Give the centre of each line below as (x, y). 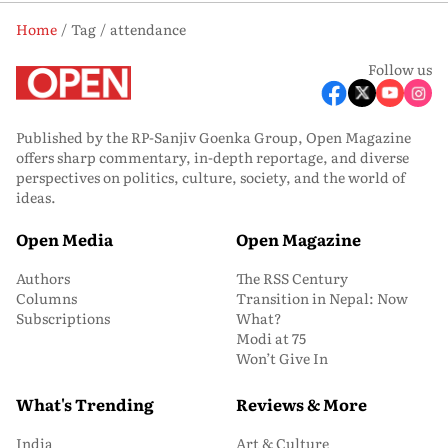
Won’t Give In (282, 358)
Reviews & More (301, 404)
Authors (43, 278)
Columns (46, 298)
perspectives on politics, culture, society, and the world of (210, 177)
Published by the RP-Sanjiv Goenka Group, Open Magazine (213, 137)
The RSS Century (292, 278)
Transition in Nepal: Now (322, 298)
